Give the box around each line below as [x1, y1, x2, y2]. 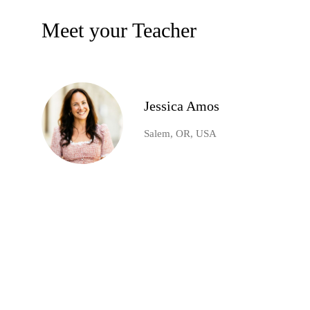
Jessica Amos [144, 98, 219, 114]
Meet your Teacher [42, 19, 197, 42]
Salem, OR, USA [144, 128, 217, 140]
